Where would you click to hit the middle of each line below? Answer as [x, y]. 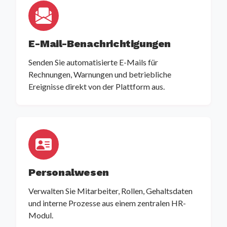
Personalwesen [69, 173]
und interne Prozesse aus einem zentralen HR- [107, 203]
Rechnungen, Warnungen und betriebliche [100, 74]
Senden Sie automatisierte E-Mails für [93, 62]
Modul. [41, 215]
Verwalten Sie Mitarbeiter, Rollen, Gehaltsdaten [110, 191]
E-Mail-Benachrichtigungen [100, 44]
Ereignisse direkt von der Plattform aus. [97, 87]
